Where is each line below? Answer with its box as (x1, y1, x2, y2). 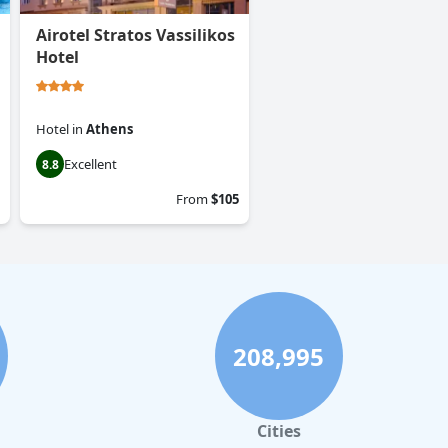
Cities (256, 420, 301, 443)
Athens (86, 120, 133, 139)
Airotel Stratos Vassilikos (36, 24, 235, 47)
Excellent (64, 155, 117, 174)
